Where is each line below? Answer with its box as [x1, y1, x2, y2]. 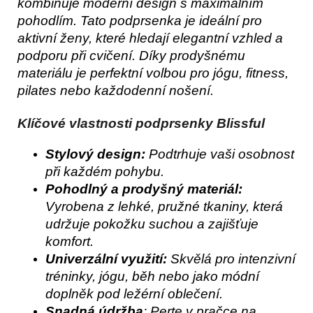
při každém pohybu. [45, 164, 164, 180]
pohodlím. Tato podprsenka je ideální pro [17, 13, 262, 29]
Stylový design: [45, 147, 149, 162]
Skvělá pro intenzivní [167, 252, 296, 267]
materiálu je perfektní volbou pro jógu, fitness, [17, 66, 289, 81]
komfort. [45, 234, 94, 249]
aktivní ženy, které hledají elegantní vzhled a [17, 31, 283, 46]
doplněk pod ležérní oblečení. [45, 286, 223, 302]
